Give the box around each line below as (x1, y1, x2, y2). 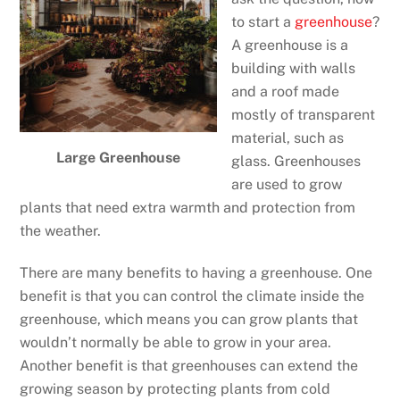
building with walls (231, 59, 356, 77)
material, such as (231, 129, 345, 146)
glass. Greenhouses (231, 152, 362, 170)
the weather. (20, 221, 102, 239)
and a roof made (231, 82, 340, 100)
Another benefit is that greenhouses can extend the (20, 356, 359, 374)
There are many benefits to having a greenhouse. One (20, 263, 373, 281)
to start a (231, 12, 296, 30)
